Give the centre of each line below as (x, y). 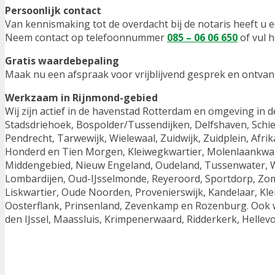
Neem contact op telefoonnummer (86, 38)
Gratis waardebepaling (62, 61)
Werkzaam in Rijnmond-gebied (81, 98)
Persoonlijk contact (53, 11)
